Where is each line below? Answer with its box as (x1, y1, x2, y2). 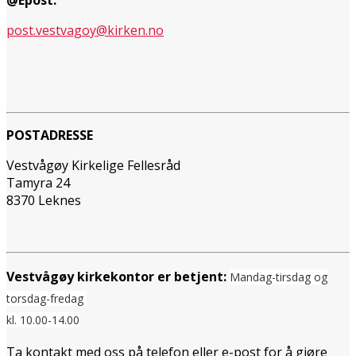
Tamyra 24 (6, 173, 70, 192)
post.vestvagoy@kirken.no (6, 21, 164, 39)
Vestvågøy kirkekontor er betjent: (6, 267, 226, 285)
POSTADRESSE (6, 126, 93, 144)
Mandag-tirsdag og (230, 269, 327, 284)
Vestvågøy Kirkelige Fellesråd (6, 156, 180, 174)
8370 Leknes (6, 191, 81, 209)
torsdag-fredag (6, 290, 87, 306)
